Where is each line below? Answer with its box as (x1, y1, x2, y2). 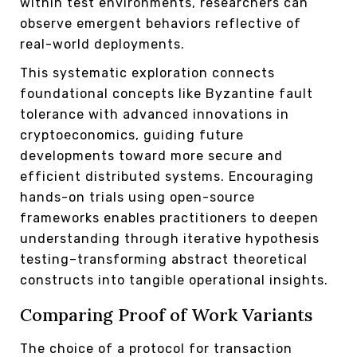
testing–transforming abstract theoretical (20, 252, 308, 268)
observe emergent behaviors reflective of (20, 16, 301, 32)
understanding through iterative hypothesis (20, 231, 320, 247)
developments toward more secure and (20, 148, 283, 164)
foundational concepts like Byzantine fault (20, 86, 313, 102)
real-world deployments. (20, 37, 185, 53)
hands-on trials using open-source (20, 190, 255, 206)
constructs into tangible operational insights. (20, 273, 328, 288)
